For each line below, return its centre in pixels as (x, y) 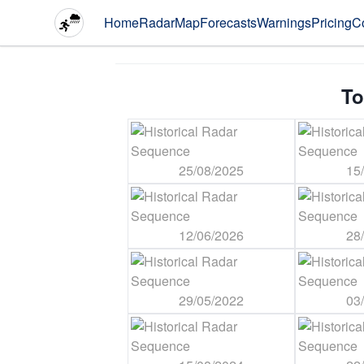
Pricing (331, 22)
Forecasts (228, 22)
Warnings (284, 22)
